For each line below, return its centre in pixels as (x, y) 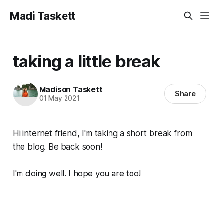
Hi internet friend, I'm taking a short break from (102, 133)
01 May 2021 (59, 99)
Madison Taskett (71, 90)
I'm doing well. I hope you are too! (77, 173)
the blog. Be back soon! (57, 146)
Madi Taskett (43, 16)
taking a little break (86, 61)
